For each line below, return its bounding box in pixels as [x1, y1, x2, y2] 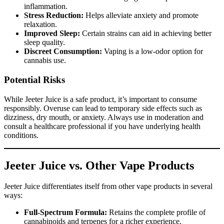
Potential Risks [4, 74, 65, 85]
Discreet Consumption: [24, 47, 102, 56]
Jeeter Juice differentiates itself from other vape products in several [4, 182, 212, 191]
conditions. [4, 130, 38, 139]
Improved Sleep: [24, 29, 80, 38]
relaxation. [24, 20, 57, 29]
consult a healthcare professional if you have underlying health [4, 121, 200, 130]
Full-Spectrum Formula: [24, 208, 107, 217]
